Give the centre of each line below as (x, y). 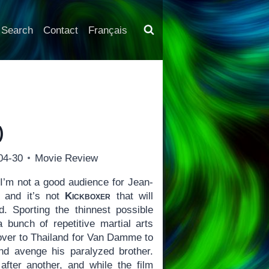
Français (107, 30)
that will (132, 196)
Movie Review (67, 158)
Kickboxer (88, 196)
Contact (60, 30)
